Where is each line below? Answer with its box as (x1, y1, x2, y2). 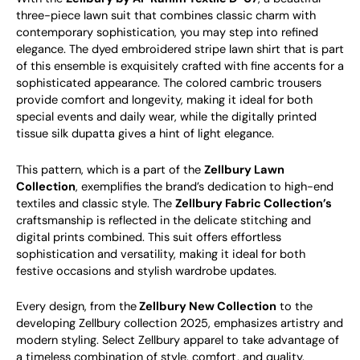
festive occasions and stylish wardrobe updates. (16, 263, 276, 279)
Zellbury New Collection (137, 299, 276, 315)
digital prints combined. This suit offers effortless (16, 229, 281, 245)
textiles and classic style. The (16, 195, 175, 211)
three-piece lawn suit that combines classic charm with (16, 8, 316, 24)
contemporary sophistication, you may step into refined (16, 25, 318, 41)
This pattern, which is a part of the (16, 162, 204, 178)
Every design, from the (16, 299, 137, 315)
